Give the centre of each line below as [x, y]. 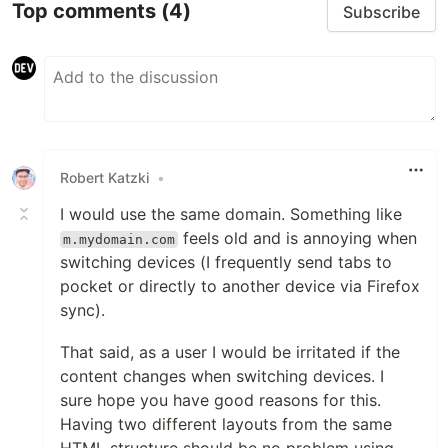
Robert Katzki [104, 178]
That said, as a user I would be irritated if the [230, 351]
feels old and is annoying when [298, 237]
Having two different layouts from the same [226, 423]
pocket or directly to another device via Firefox [240, 285]
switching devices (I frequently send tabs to [226, 261]
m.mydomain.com [119, 239]
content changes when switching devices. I [222, 375]
